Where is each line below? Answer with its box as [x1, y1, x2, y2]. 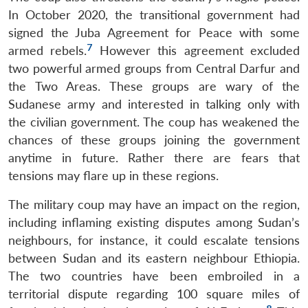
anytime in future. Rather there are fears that [8, 150, 300, 165]
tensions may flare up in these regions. [8, 168, 219, 183]
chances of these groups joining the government [8, 132, 300, 147]
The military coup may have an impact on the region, [8, 197, 300, 212]
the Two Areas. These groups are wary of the [8, 78, 300, 93]
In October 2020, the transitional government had [8, 7, 300, 22]
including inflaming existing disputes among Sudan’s [8, 214, 300, 230]
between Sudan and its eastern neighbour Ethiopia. [8, 250, 300, 265]
